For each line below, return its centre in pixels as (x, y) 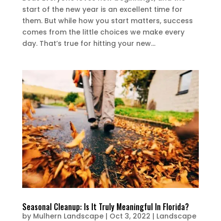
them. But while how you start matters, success (107, 20)
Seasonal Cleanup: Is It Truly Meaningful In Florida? (105, 206)
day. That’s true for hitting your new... (89, 43)
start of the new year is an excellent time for (102, 9)
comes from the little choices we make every (103, 32)
